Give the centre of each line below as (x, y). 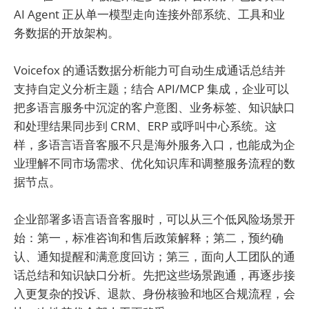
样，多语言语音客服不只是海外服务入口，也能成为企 (154, 144)
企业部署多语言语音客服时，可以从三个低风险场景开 (154, 219)
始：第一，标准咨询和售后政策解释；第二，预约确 (149, 238)
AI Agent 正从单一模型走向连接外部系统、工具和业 (149, 14)
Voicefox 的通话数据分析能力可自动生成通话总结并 (150, 70)
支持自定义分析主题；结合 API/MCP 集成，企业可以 (151, 88)
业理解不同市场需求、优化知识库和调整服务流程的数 (154, 163)
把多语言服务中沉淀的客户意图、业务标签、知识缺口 (154, 107)
